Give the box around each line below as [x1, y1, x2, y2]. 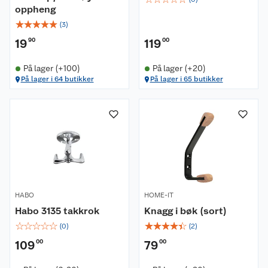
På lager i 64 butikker [20, 75, 94, 83]
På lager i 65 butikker [150, 75, 223, 83]
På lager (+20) [152, 63, 206, 73]
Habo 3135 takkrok [15, 205, 99, 217]
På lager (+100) [23, 63, 80, 73]
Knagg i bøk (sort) [144, 205, 227, 217]
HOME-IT [144, 191, 173, 199]
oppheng [15, 4, 56, 15]
